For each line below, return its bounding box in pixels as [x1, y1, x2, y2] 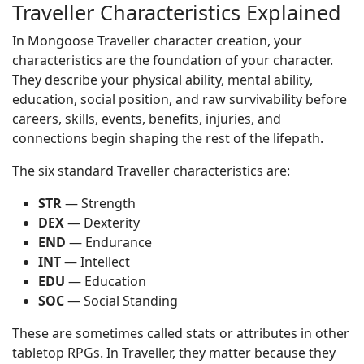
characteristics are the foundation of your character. [12, 51, 333, 69]
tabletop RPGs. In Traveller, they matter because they [12, 344, 336, 362]
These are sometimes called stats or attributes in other [12, 324, 349, 342]
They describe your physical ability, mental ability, [12, 71, 313, 89]
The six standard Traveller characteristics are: [12, 162, 290, 180]
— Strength [62, 194, 136, 212]
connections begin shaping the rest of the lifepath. [12, 129, 323, 147]
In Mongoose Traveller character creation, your [12, 32, 302, 50]
